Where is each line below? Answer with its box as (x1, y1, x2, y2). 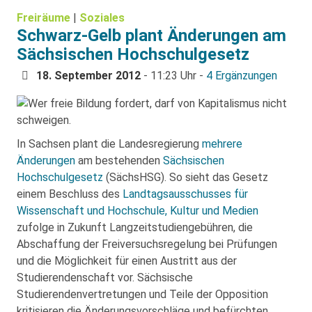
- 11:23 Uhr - (141, 68, 206, 82)
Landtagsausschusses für (123, 187, 248, 201)
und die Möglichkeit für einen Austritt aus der (17, 253, 237, 267)
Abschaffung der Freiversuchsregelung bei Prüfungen (17, 237, 277, 251)
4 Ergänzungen (206, 68, 277, 82)
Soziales (79, 10, 125, 24)
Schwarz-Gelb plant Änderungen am (17, 25, 286, 45)
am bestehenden (75, 153, 163, 167)
